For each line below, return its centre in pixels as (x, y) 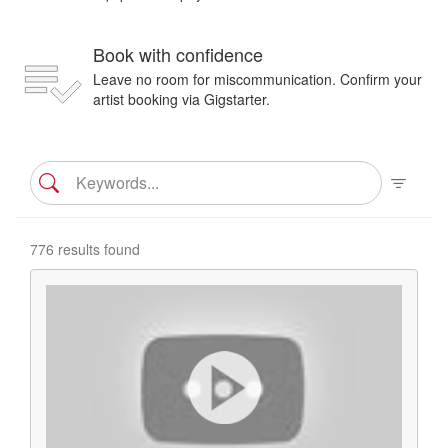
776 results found (85, 249)
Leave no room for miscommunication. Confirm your (257, 79)
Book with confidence (178, 54)
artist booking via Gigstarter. (181, 99)
